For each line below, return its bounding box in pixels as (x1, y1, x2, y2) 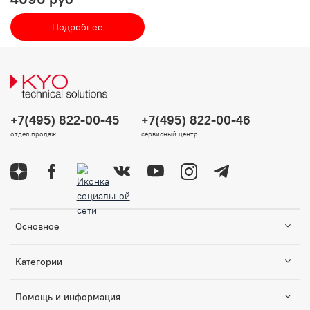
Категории (15, 255, 62, 268)
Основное (15, 219, 60, 232)
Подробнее (52, 21, 103, 34)
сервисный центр (141, 129, 198, 138)
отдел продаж (10, 129, 56, 138)
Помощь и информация (15, 290, 120, 303)
